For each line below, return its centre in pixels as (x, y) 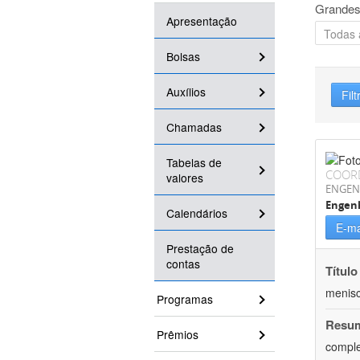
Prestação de (200, 249)
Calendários (197, 213)
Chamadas (194, 127)
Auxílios (186, 92)
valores (185, 178)
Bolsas (183, 57)
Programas (185, 299)
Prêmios (178, 335)
